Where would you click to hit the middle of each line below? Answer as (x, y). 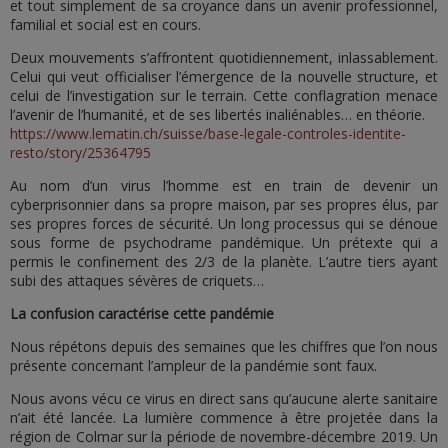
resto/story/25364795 (80, 152)
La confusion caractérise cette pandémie (142, 313)
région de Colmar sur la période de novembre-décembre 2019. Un (224, 436)
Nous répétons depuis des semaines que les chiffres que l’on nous (224, 346)
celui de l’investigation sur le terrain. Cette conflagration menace (224, 95)
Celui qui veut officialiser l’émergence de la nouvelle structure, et (224, 76)
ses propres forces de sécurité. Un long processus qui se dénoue (224, 223)
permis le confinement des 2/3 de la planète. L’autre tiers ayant (224, 261)
